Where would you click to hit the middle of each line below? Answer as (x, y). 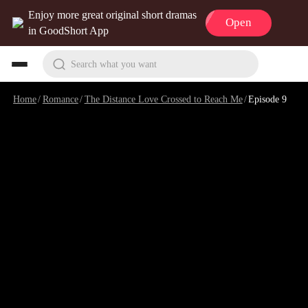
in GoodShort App (69, 31)
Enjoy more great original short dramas (113, 15)
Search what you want (113, 64)
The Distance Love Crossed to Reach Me (163, 99)
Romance (60, 99)
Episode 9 (268, 99)
